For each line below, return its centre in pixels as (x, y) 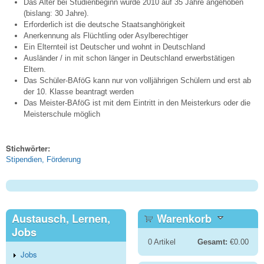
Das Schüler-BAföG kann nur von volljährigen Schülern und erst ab (137, 81)
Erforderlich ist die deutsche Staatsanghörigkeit (104, 25)
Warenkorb (184, 218)
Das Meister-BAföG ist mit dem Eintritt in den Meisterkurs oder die (137, 103)
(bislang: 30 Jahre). (56, 14)
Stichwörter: (29, 148)
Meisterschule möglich (62, 114)
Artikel (164, 242)
